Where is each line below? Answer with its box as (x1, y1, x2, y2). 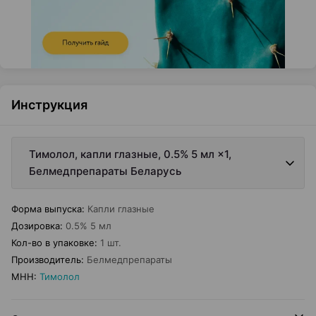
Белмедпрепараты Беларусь (29, 164, 181, 178)
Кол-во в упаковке (11, 237, 95, 248)
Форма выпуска (11, 203, 82, 214)
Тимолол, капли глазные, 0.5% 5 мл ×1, (29, 147, 231, 161)
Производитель (11, 254, 81, 265)
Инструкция (11, 97, 87, 112)
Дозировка (11, 220, 60, 231)
